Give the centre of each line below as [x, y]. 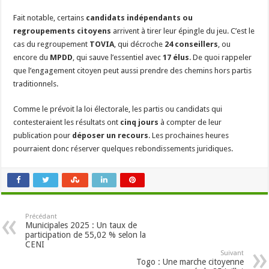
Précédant [41, 217]
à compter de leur [190, 122]
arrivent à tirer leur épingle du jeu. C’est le [183, 31]
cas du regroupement [52, 44]
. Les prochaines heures [189, 136]
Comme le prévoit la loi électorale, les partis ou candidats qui [118, 109]
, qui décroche [140, 44]
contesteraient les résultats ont [67, 122]
